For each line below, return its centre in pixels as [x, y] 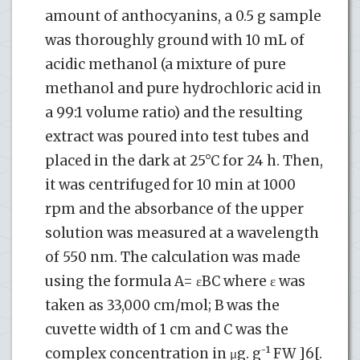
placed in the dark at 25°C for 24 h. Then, [184, 160]
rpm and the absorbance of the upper [174, 209]
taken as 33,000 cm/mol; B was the [162, 305]
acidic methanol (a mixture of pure [166, 64]
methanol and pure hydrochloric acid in [183, 88]
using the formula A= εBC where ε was [175, 281]
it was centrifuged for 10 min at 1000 [170, 184]
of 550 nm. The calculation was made [173, 257]
